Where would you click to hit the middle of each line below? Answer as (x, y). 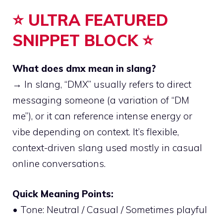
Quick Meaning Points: (63, 194)
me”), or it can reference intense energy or (102, 116)
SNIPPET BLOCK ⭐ (83, 40)
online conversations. (59, 164)
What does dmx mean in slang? (84, 69)
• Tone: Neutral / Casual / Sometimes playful (110, 209)
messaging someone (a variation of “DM (101, 100)
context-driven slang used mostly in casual (107, 148)
